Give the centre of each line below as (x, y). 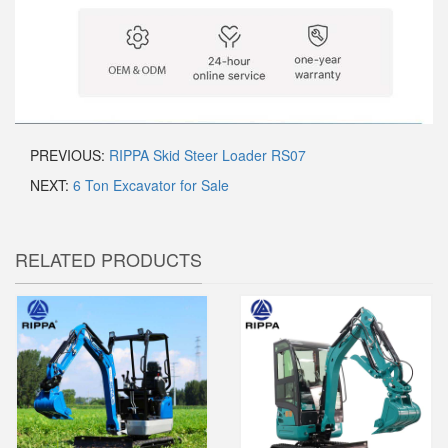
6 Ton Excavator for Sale (151, 185)
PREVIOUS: (69, 155)
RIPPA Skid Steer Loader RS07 (207, 155)
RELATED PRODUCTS (108, 259)
